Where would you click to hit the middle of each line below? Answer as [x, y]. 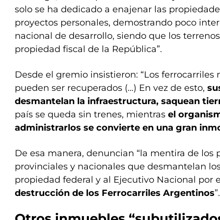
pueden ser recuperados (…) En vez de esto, [111, 88]
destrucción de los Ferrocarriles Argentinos [115, 193]
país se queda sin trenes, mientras [91, 114]
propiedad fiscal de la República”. [88, 49]
